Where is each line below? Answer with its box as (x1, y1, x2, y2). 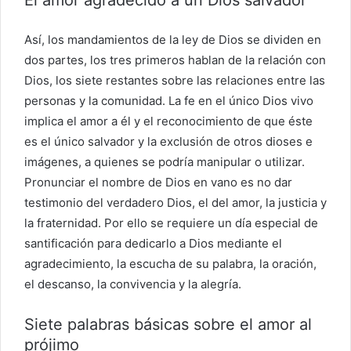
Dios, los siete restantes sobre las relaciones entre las (24, 72, 325, 88)
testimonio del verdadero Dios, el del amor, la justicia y (24, 194, 327, 210)
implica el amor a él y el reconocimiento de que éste (24, 113, 313, 128)
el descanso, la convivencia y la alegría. (24, 276, 241, 291)
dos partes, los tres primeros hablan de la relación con (24, 52, 326, 67)
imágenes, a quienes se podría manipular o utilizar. (24, 154, 305, 169)
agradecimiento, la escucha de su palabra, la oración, (24, 255, 317, 271)
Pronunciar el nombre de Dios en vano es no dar (24, 174, 292, 190)
